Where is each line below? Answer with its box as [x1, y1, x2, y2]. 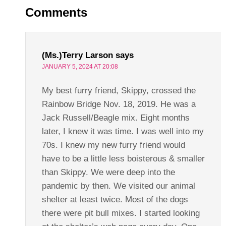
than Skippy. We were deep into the [41, 167, 175, 177]
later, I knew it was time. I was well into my [41, 126, 204, 136]
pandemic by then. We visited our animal [41, 181, 195, 191]
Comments [25, 5, 87, 19]
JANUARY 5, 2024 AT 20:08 [41, 63, 118, 70]
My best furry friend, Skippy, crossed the [41, 85, 196, 95]
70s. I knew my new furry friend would [41, 140, 185, 150]
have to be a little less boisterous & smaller [41, 153, 205, 163]
